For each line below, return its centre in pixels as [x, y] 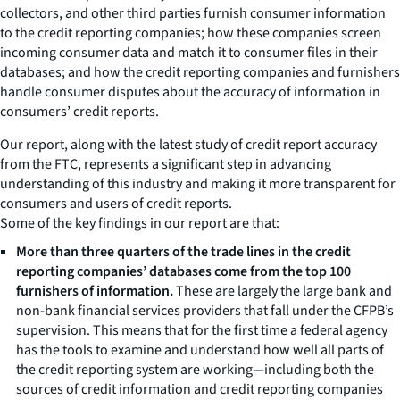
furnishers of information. [95, 291]
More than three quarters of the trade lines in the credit [183, 251]
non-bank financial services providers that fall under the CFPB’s [205, 310]
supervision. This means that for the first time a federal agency [202, 330]
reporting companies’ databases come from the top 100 [183, 271]
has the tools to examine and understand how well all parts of [200, 350]
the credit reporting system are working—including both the [195, 369]
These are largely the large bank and [283, 291]
